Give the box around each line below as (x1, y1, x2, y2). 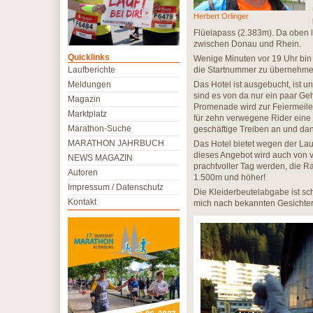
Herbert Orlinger (194, 12, 249, 20)
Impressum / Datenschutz (68, 182, 163, 192)
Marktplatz (68, 109, 107, 119)
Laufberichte (68, 65, 115, 75)
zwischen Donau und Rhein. (194, 39, 301, 49)
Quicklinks (68, 52, 110, 62)
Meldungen (68, 80, 111, 89)
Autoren (68, 168, 98, 177)
